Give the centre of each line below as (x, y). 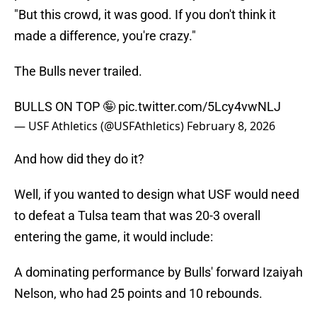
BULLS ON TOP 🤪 (66, 107)
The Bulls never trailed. (78, 71)
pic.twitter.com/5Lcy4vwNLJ (200, 107)
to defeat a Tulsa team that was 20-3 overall (137, 216)
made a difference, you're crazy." (105, 36)
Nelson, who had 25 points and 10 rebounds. (138, 294)
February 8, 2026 (231, 126)
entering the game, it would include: (114, 237)
